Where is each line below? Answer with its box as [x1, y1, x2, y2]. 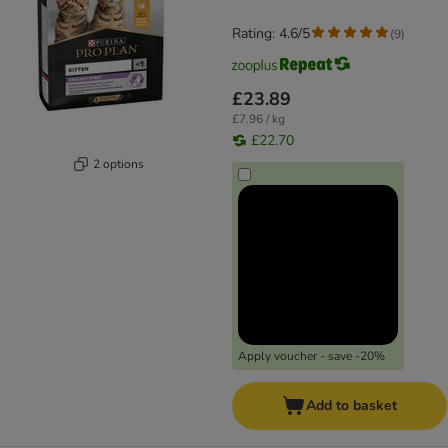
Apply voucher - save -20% [238, 348, 385, 365]
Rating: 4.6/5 [232, 24, 310, 44]
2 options [93, 155, 144, 172]
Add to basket [306, 396, 397, 416]
